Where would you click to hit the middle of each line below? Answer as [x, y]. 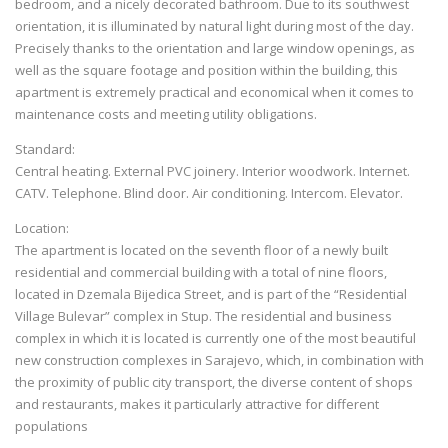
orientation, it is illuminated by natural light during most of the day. [214, 26]
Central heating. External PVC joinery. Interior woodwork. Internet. [212, 171]
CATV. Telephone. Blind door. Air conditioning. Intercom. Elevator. [209, 193]
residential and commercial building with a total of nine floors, [201, 272]
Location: [42, 228]
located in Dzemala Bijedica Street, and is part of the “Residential [211, 294]
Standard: [45, 149]
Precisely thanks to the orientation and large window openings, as [215, 48]
